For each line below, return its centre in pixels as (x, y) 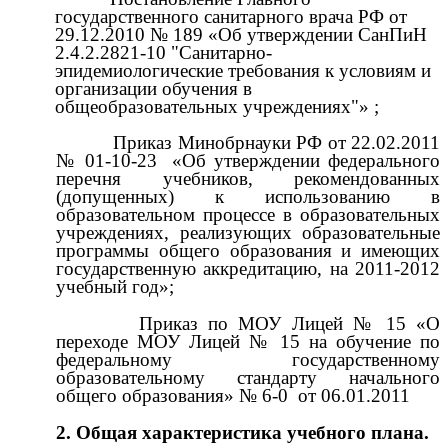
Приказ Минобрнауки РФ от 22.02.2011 (276, 143)
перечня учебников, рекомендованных (248, 179)
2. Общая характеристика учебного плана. (242, 432)
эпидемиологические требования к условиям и (243, 70)
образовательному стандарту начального (248, 377)
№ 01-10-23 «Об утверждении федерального (248, 161)
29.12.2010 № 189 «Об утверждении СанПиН (241, 34)
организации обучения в (154, 88)
